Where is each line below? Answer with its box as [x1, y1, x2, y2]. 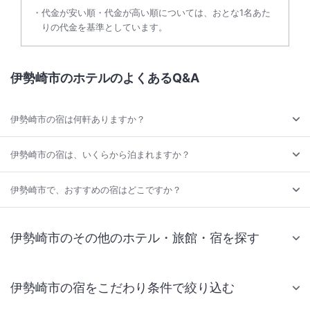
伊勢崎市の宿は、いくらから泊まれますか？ [10, 149, 190, 161]
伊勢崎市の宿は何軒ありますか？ [10, 113, 145, 125]
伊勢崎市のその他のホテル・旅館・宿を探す [10, 230, 259, 246]
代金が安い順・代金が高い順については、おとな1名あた [42, 7, 271, 19]
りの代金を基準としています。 [42, 21, 167, 33]
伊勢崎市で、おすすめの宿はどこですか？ [10, 184, 181, 196]
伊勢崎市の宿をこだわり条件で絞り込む [10, 280, 235, 295]
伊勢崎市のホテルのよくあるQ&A [10, 71, 199, 86]
